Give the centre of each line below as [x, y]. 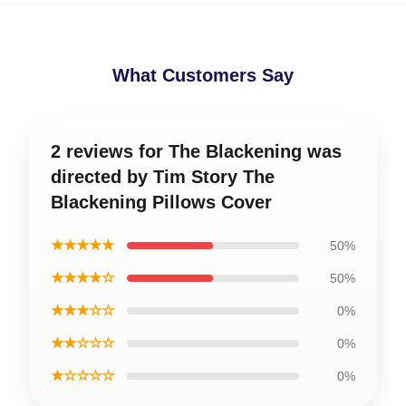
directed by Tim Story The [163, 177]
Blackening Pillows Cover [161, 202]
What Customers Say [203, 75]
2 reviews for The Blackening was [196, 151]
